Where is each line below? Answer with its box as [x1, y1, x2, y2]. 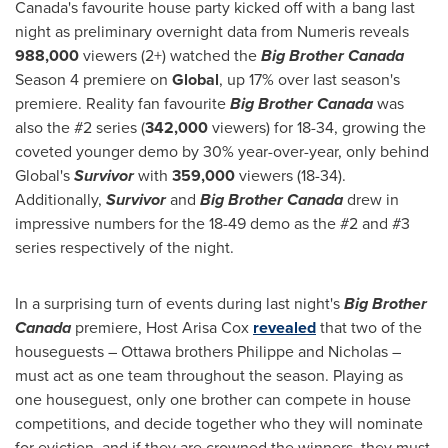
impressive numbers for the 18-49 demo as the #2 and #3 [15, 212, 410, 235]
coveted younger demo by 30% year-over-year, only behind [15, 140, 429, 163]
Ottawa [121, 340, 171, 363]
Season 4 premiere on [15, 68, 172, 91]
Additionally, [15, 188, 106, 211]
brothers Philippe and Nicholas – [171, 340, 401, 363]
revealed [253, 316, 316, 339]
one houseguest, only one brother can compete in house [15, 388, 411, 411]
